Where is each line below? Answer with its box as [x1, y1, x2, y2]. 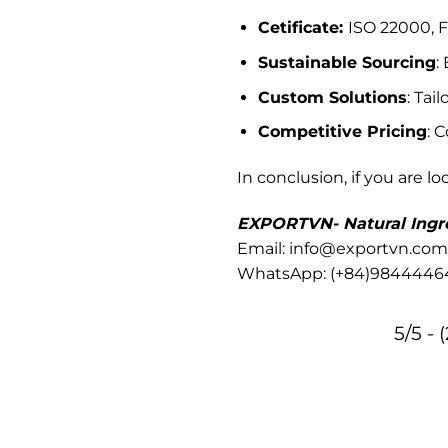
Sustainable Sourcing [257, 53, 436, 73]
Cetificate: [257, 18, 348, 38]
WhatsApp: [237, 263, 326, 283]
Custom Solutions [257, 87, 407, 107]
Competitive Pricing [257, 122, 427, 142]
